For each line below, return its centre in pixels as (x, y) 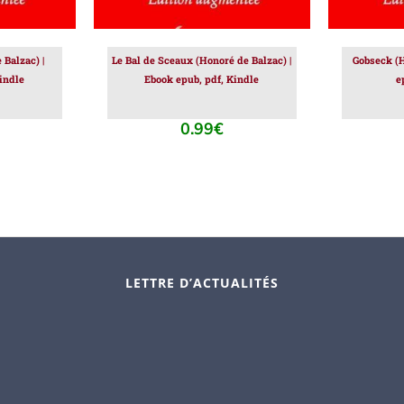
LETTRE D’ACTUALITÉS (202, 283)
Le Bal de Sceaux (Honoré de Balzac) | (202, 60)
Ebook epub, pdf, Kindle (202, 79)
